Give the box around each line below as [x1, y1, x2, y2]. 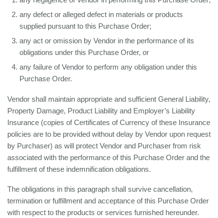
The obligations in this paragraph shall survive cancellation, [7, 185, 193, 193]
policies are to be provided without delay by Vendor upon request [7, 130, 211, 138]
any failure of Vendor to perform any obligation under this [19, 63, 197, 71]
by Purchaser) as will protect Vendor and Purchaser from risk [7, 142, 201, 150]
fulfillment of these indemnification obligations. [7, 165, 151, 173]
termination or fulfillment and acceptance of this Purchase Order [7, 197, 209, 205]
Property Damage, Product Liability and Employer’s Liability [7, 107, 195, 115]
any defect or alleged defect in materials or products [19, 10, 183, 18]
